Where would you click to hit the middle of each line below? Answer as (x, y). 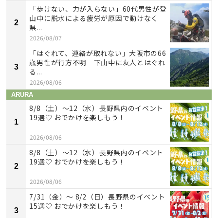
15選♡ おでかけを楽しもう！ (77, 206)
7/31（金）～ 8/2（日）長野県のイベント (97, 196)
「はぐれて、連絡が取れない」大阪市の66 (98, 53)
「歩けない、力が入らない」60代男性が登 (98, 9)
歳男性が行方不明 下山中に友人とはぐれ (97, 62)
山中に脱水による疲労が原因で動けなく (97, 18)
